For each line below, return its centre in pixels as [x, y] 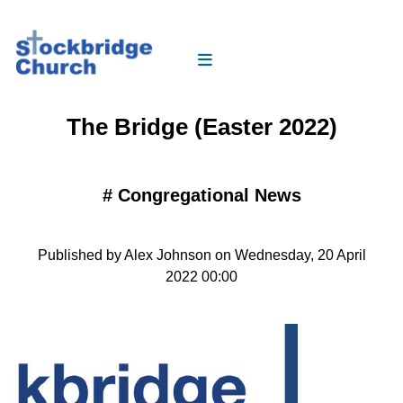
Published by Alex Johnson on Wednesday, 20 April [201, 255]
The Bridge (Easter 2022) [201, 126]
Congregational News [209, 195]
